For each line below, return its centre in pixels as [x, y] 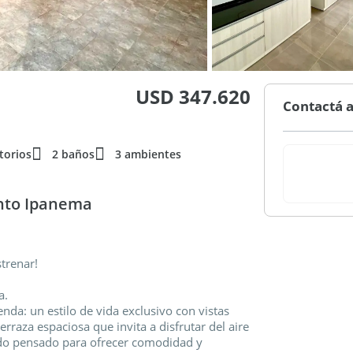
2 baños [73, 154]
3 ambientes [148, 154]
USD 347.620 [193, 97]
